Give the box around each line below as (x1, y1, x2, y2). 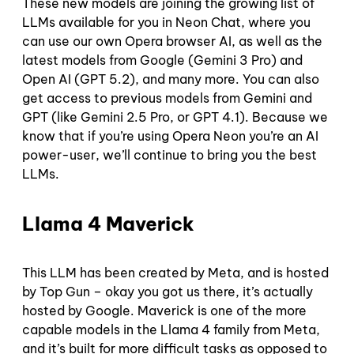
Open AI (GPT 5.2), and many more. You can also (22, 70, 319, 87)
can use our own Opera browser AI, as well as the (22, 32, 322, 49)
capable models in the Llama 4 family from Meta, (22, 322, 320, 338)
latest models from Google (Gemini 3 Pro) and (22, 51, 303, 68)
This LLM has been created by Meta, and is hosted (22, 265, 329, 281)
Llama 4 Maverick (22, 211, 194, 235)
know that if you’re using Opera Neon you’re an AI (22, 127, 318, 144)
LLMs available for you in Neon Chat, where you (22, 13, 311, 30)
